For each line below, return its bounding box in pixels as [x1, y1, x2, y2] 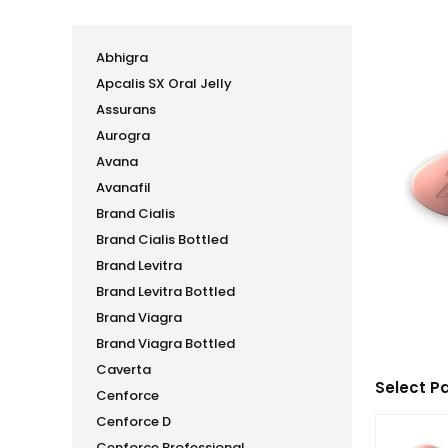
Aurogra [96, 126, 150, 145]
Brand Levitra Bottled [96, 282, 235, 301]
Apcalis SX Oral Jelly [96, 74, 232, 93]
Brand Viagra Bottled [96, 334, 235, 353]
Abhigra [96, 48, 148, 67]
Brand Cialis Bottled [96, 230, 228, 249]
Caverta [96, 360, 151, 379]
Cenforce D [96, 412, 171, 431]
